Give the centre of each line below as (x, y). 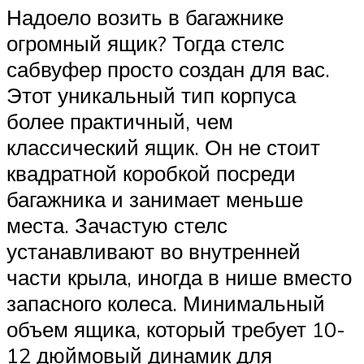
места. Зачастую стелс (117, 225)
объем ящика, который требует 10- (176, 329)
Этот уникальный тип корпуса (151, 95)
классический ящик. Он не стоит (163, 147)
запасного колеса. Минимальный (166, 303)
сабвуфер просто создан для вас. (168, 69)
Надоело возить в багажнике (145, 17)
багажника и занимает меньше (155, 199)
